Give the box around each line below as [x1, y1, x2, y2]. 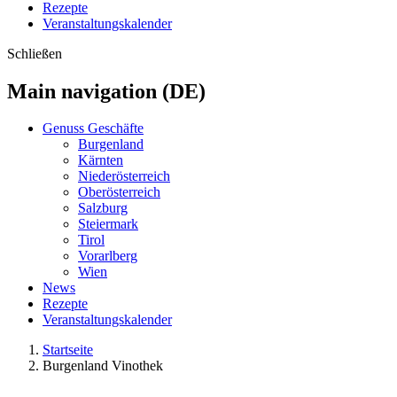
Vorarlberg [78, 248, 137, 264]
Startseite [43, 342, 93, 358]
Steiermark [78, 216, 138, 232]
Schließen [7, 45, 62, 61]
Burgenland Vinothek [43, 358, 163, 374]
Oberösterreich [78, 184, 160, 200]
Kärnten [78, 152, 123, 168]
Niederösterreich [78, 168, 170, 184]
